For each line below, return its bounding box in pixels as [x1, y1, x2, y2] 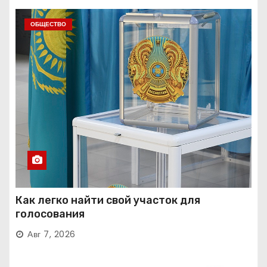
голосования [15, 207, 85, 221]
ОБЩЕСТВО [30, 20, 66, 29]
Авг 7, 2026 [27, 228, 76, 241]
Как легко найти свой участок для [15, 194, 200, 207]
